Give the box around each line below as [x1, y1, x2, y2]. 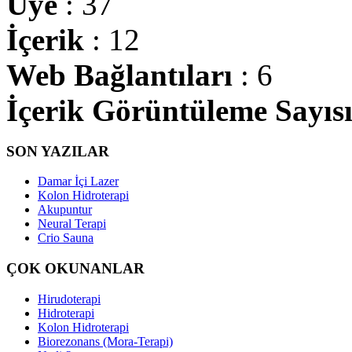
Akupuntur [38, 203, 92, 217]
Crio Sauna [38, 231, 93, 245]
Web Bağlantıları [6, 57, 233, 92]
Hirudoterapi [38, 291, 101, 306]
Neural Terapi [38, 217, 106, 231]
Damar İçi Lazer [38, 174, 119, 189]
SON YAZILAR [6, 142, 109, 159]
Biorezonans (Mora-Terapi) [38, 334, 173, 348]
